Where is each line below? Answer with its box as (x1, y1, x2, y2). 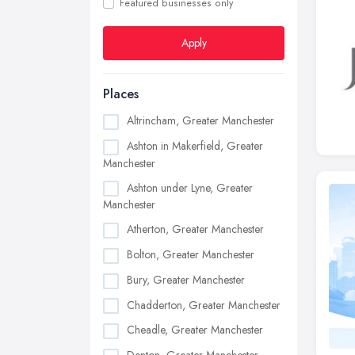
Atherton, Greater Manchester (127, 221, 264, 238)
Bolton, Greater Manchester (127, 246, 254, 263)
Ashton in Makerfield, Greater (127, 137, 263, 154)
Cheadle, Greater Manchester (127, 322, 263, 338)
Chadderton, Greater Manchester (127, 296, 281, 313)
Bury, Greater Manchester (127, 271, 245, 288)
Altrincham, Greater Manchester (127, 113, 274, 128)
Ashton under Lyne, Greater (127, 179, 253, 196)
